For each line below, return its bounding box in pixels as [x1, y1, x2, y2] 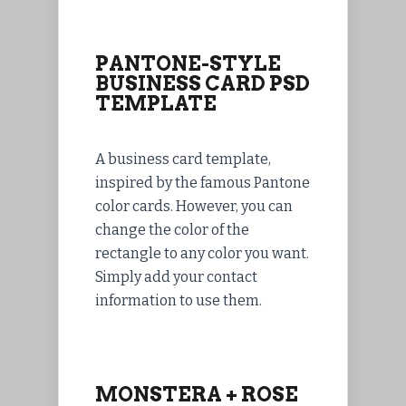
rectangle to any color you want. [95, 245, 309, 263]
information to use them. [95, 292, 262, 310]
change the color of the [95, 221, 249, 239]
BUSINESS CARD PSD [95, 72, 310, 96]
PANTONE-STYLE [95, 52, 281, 76]
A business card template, [95, 150, 271, 169]
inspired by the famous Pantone [95, 174, 310, 192]
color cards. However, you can [95, 198, 293, 216]
